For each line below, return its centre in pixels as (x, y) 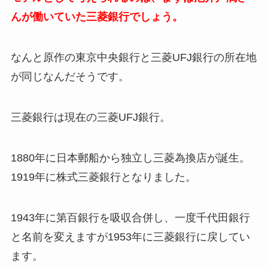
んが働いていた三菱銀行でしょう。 (97, 17)
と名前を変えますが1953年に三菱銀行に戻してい (130, 237)
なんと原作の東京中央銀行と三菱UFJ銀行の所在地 (133, 58)
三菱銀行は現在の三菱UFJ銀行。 (90, 118)
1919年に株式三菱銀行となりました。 (103, 177)
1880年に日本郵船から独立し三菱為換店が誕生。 (130, 158)
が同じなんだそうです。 (70, 77)
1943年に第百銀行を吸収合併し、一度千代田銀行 (130, 217)
